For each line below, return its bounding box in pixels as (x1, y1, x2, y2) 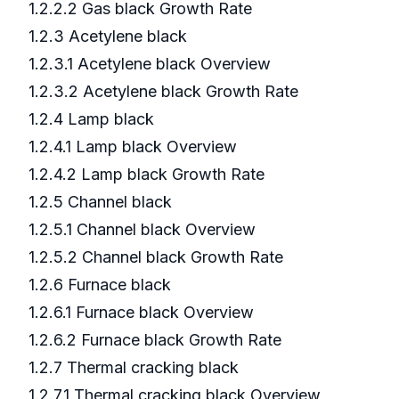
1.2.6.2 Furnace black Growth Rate (28, 330, 286, 350)
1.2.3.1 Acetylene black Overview (28, 54, 275, 74)
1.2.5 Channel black (28, 192, 176, 212)
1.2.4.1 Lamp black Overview (28, 137, 241, 157)
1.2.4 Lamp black (28, 110, 159, 129)
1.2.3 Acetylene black (28, 27, 191, 46)
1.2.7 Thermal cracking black (28, 358, 243, 378)
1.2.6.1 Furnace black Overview (28, 303, 258, 322)
